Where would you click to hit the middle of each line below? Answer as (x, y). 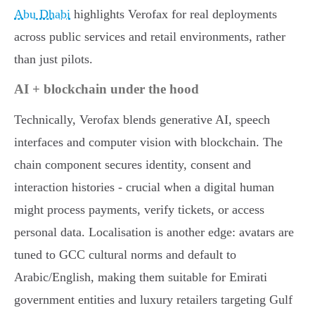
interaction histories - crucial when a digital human (144, 187)
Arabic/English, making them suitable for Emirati (141, 277)
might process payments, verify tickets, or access (139, 209)
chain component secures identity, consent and (133, 164)
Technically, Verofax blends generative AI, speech (142, 119)
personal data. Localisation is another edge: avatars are (154, 232)
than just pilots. (53, 59)
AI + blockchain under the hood (107, 89)
